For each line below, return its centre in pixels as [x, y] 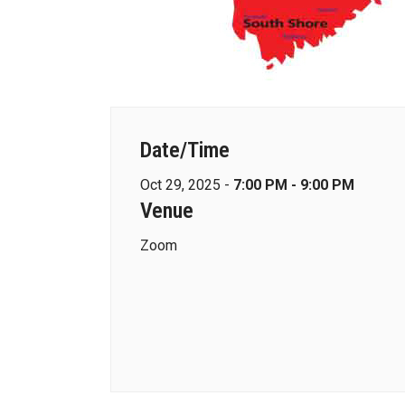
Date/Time [185, 150]
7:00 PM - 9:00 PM [294, 185]
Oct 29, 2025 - [187, 185]
